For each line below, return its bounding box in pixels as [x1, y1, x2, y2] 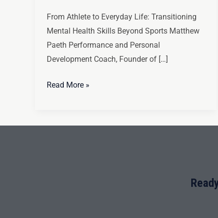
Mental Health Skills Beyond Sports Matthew [47, 26, 200, 36]
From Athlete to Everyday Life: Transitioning [47, 12, 197, 21]
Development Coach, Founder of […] [47, 54, 168, 64]
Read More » [47, 80, 90, 90]
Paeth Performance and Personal [47, 40, 160, 50]
